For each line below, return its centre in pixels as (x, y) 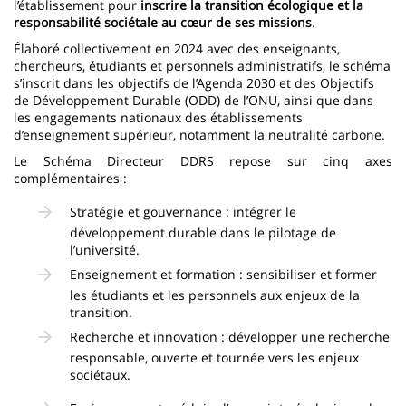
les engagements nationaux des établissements (158, 117)
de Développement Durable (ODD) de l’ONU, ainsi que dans (193, 100)
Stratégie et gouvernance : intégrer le (183, 211)
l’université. (105, 249)
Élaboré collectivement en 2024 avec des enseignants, (177, 48)
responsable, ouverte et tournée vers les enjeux (214, 357)
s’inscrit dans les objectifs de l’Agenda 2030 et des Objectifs (194, 82)
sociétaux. (100, 374)
